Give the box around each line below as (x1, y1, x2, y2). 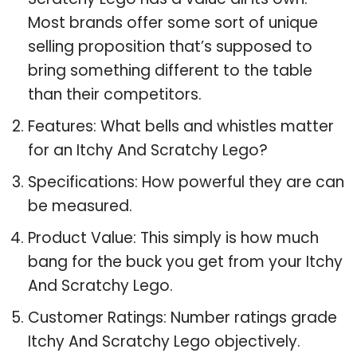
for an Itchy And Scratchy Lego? (28, 139, 268, 161)
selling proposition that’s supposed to (28, 35, 312, 57)
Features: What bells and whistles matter (28, 115, 334, 137)
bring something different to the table (28, 59, 312, 81)
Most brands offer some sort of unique (28, 11, 318, 33)
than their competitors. (28, 83, 202, 105)
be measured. (28, 194, 132, 217)
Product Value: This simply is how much (28, 226, 319, 249)
